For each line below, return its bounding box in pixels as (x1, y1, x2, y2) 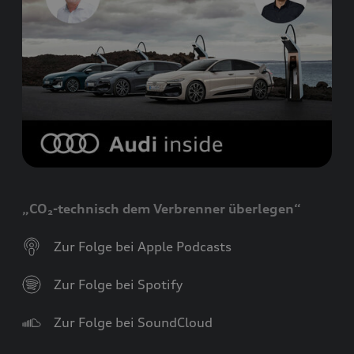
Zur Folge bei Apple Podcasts (51, 238, 232, 254)
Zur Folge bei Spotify (51, 276, 183, 292)
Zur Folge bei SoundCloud (51, 314, 213, 330)
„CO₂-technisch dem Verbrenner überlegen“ (22, 200, 301, 217)
